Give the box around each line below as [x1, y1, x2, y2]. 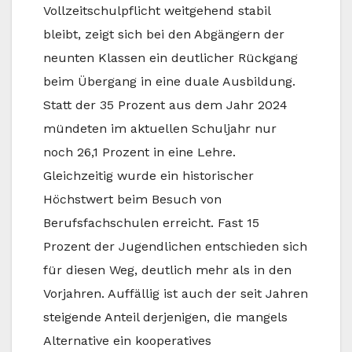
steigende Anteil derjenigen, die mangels [43, 310, 288, 325]
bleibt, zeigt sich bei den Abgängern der [43, 27, 284, 42]
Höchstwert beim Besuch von [43, 192, 222, 207]
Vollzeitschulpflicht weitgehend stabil [43, 3, 270, 19]
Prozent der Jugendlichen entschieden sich [43, 239, 307, 255]
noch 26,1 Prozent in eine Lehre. [43, 145, 236, 160]
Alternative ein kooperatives [43, 333, 211, 349]
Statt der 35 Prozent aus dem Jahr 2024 [43, 97, 288, 113]
